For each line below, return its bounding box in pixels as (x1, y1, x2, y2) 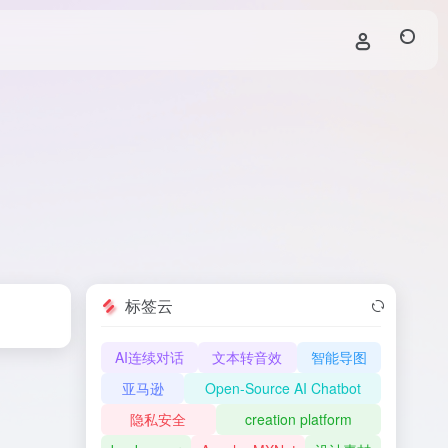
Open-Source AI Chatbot (204, 378, 361, 398)
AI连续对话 (115, 347, 185, 367)
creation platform (244, 409, 352, 429)
